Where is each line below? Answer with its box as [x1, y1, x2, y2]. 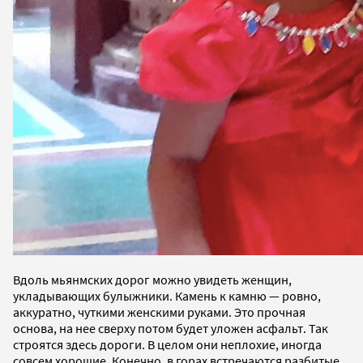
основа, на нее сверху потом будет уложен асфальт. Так [13, 319, 328, 336]
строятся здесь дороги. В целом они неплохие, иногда [13, 335, 322, 352]
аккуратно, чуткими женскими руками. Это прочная [13, 303, 305, 320]
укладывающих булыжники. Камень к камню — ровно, [13, 287, 321, 304]
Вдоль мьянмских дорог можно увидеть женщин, [13, 271, 292, 288]
